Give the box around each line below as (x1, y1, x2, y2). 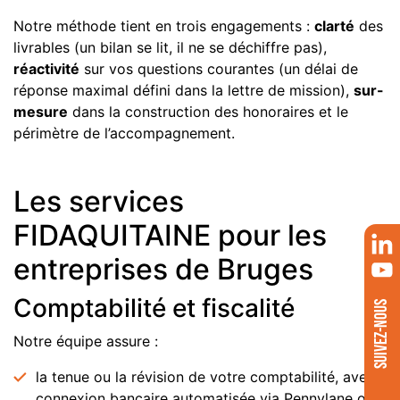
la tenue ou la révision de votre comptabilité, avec (36, 368, 375, 386)
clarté (314, 17, 354, 35)
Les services (13, 184, 184, 219)
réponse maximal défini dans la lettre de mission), (13, 81, 354, 99)
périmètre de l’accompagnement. (13, 124, 235, 142)
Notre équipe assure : (13, 332, 158, 350)
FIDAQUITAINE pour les (13, 218, 327, 253)
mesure (13, 103, 68, 121)
